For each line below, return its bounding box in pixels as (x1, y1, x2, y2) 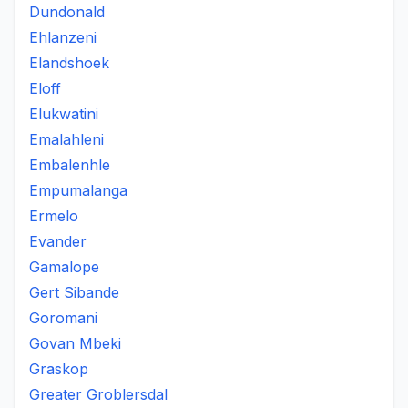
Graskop (29, 360, 88, 378)
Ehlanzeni (29, 28, 97, 46)
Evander (29, 232, 87, 250)
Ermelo (29, 207, 78, 225)
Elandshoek (29, 54, 109, 72)
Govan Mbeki (29, 334, 121, 352)
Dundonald (29, 3, 105, 21)
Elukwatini (29, 105, 98, 123)
